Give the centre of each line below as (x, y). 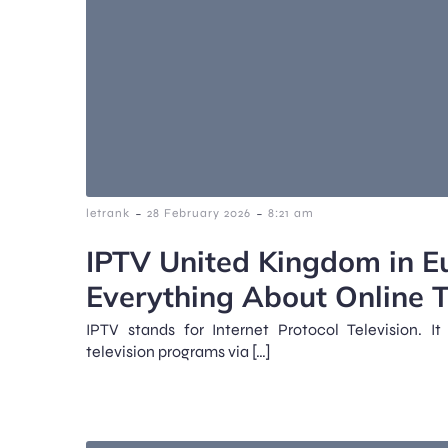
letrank (108, 212)
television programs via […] (178, 351)
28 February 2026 (199, 212)
